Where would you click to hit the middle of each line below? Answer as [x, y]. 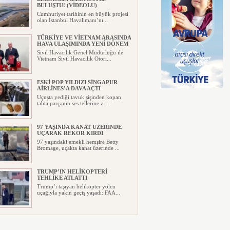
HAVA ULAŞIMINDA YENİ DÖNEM [82, 44]
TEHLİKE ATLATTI [62, 178]
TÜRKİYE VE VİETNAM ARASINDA [84, 37]
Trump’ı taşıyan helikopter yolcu [76, 186]
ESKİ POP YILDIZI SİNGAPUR [77, 82]
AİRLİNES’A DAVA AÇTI [69, 88]
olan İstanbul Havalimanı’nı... [72, 20]
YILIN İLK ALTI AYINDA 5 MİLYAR [83, 216]
